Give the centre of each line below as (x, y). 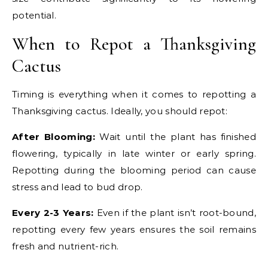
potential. (34, 16)
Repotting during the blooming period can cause (134, 170)
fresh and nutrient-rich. (66, 246)
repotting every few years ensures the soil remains (134, 230)
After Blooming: (54, 137)
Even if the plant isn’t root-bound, (175, 213)
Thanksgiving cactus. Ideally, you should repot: (120, 111)
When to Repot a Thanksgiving (134, 44)
